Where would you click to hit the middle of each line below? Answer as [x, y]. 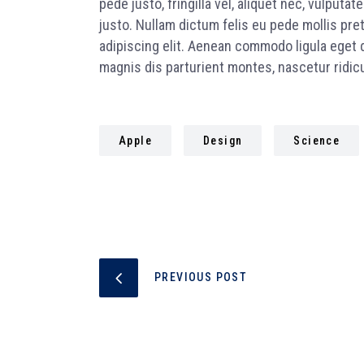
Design [223, 141]
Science [317, 141]
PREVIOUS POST [201, 277]
